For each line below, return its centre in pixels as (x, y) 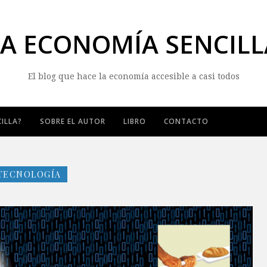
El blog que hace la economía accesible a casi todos (133, 76)
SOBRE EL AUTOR (73, 121)
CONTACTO (186, 121)
